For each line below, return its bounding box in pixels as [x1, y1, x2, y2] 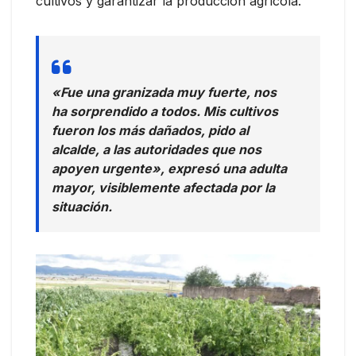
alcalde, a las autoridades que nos [52, 141, 261, 157]
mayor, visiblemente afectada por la [52, 180, 275, 195]
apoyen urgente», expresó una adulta [52, 161, 287, 176]
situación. [52, 199, 112, 215]
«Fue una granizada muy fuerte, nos [52, 84, 277, 100]
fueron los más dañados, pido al [52, 122, 249, 138]
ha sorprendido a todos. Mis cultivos [52, 103, 278, 119]
